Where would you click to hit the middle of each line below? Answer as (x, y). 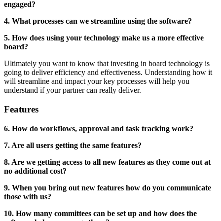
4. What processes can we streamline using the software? (98, 21)
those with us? (28, 196)
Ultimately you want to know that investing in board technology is (107, 64)
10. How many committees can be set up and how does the (100, 213)
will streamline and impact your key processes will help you (97, 81)
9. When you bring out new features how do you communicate (108, 187)
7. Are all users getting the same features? (73, 145)
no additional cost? (35, 171)
